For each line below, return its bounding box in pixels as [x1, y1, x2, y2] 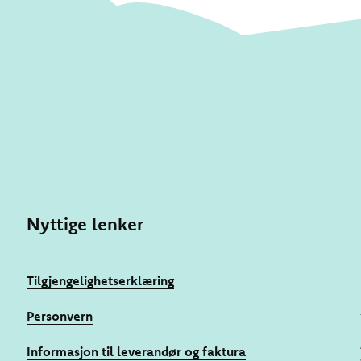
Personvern [27, 308, 93, 325]
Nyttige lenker [27, 213, 144, 236]
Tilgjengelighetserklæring [27, 272, 175, 289]
